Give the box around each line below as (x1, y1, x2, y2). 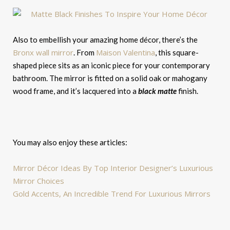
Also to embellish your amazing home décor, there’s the (13, 35, 198, 45)
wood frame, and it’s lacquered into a (13, 86, 138, 96)
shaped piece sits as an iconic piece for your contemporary (13, 61, 210, 70)
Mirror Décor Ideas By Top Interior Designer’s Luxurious (13, 163, 213, 174)
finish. (177, 86, 198, 96)
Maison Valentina (96, 47, 155, 58)
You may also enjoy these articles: (13, 138, 127, 147)
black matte (138, 86, 177, 96)
